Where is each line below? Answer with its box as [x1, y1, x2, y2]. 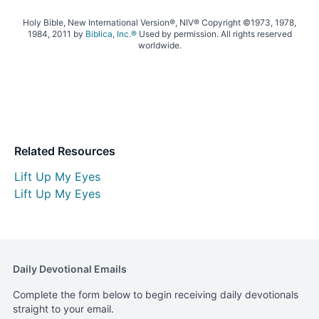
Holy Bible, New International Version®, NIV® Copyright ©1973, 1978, [23, 16, 296, 28]
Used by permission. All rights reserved [136, 28, 292, 39]
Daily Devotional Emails [13, 262, 127, 275]
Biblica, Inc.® [85, 28, 137, 39]
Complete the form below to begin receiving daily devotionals [13, 288, 298, 300]
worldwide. [137, 39, 182, 51]
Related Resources [14, 143, 115, 158]
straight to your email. [13, 302, 114, 315]
